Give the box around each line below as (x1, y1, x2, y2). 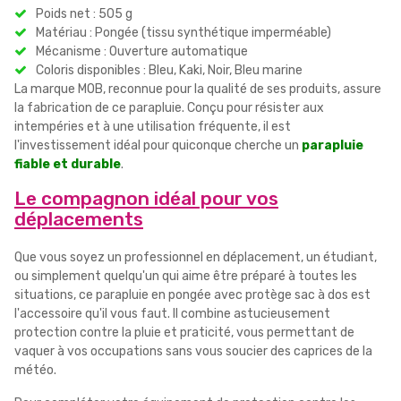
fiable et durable (14, 157, 121, 173)
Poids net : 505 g (36, 6, 132, 22)
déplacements (14, 208, 143, 231)
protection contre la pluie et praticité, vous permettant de (14, 325, 354, 341)
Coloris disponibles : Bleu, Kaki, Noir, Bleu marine (36, 63, 303, 79)
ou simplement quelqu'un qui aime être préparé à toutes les (14, 269, 357, 285)
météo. (14, 363, 56, 379)
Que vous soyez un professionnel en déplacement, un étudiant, (14, 250, 377, 266)
